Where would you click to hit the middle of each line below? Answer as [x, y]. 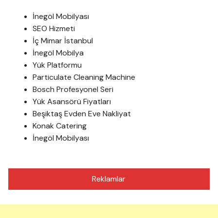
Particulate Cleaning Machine [84, 77]
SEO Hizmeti [54, 28]
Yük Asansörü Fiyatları [72, 101]
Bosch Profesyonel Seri [73, 89]
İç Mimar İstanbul [63, 41]
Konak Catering [60, 126]
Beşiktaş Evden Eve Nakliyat [82, 114]
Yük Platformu [57, 65]
